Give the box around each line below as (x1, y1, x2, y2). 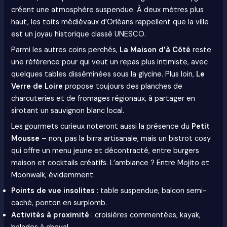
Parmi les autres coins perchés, (11, 45, 120, 55)
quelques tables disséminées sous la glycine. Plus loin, (11, 69, 197, 79)
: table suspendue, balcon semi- (95, 186, 207, 196)
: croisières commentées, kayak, (89, 210, 201, 220)
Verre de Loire (11, 81, 63, 91)
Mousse (11, 134, 40, 144)
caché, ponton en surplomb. (11, 198, 107, 208)
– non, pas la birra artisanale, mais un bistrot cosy (40, 134, 211, 144)
